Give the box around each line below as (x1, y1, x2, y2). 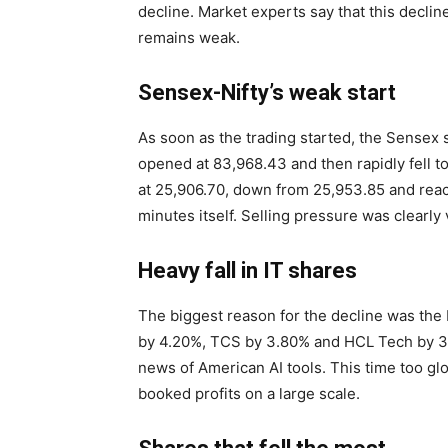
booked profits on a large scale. (138, 384, 360, 404)
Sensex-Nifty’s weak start (138, 80, 396, 106)
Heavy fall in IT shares (138, 258, 357, 284)
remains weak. (138, 28, 240, 48)
